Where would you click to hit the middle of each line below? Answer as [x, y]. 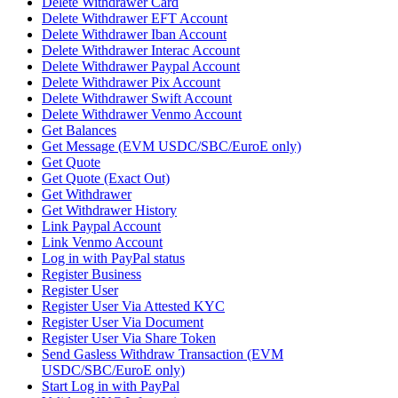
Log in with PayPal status [113, 259]
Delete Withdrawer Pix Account [131, 83]
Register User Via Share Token [129, 338]
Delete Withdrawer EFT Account [135, 19]
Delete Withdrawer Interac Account [141, 51]
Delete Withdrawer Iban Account [134, 35]
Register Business [92, 275]
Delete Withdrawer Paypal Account [141, 67]
